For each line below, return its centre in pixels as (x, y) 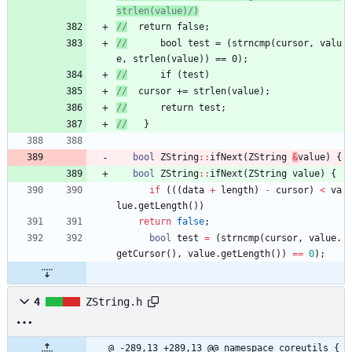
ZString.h (114, 302)
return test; (177, 108)
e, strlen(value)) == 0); (182, 59)
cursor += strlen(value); (204, 92)
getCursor (141, 254)
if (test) (169, 75)
